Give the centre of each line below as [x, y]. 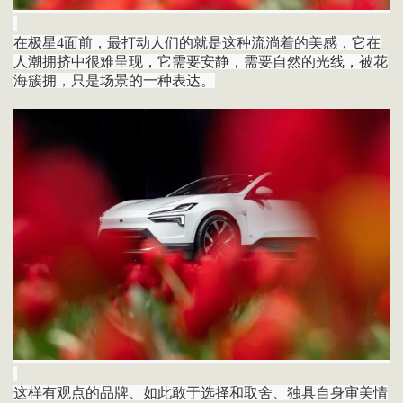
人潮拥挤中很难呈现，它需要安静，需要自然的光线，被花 [200, 62]
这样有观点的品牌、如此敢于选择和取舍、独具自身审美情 [200, 392]
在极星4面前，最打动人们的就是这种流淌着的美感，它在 [197, 43]
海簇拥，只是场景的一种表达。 [114, 81]
